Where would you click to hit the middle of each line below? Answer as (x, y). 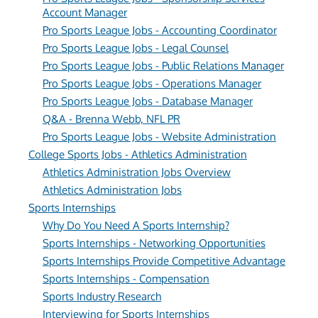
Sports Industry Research (102, 296)
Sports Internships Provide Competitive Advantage (164, 261)
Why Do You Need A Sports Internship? (136, 225)
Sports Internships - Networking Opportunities (154, 243)
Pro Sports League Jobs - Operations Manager (152, 83)
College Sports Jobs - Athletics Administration (138, 154)
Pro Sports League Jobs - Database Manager (148, 101)
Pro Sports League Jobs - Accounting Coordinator (160, 30)
